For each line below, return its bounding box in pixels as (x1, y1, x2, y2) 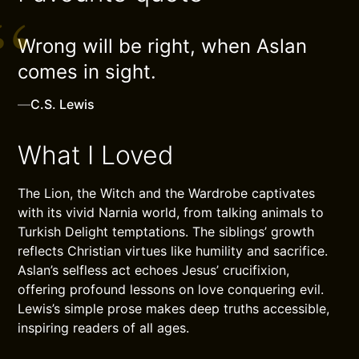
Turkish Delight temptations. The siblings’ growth (18, 224, 315, 240)
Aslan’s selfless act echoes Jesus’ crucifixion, (18, 262, 290, 278)
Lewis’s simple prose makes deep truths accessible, (18, 301, 330, 317)
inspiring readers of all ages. (18, 320, 190, 336)
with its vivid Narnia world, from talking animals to (18, 204, 325, 220)
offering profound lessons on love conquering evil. (18, 281, 325, 297)
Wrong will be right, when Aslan (18, 34, 308, 58)
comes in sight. (18, 60, 157, 83)
